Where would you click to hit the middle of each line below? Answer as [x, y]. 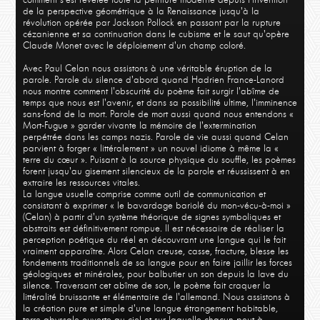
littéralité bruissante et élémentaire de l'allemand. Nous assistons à [156, 297]
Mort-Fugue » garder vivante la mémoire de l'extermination [139, 126]
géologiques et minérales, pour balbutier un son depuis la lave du [155, 274]
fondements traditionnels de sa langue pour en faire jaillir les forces [157, 263]
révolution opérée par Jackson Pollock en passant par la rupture [151, 23]
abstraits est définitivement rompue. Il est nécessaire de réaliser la [153, 229]
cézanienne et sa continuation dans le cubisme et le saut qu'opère [156, 34]
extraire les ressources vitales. [81, 183]
